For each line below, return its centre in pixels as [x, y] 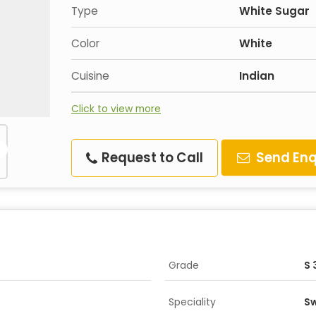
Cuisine [90, 76]
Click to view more [116, 109]
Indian [257, 76]
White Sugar [274, 11]
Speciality [192, 302]
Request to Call [151, 158]
